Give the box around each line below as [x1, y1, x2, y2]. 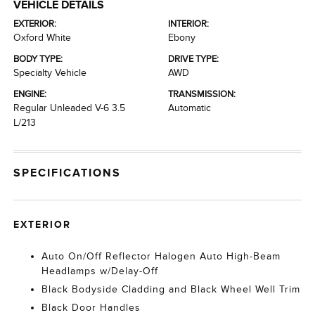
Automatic [168, 103, 211, 113]
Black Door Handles [41, 302, 141, 313]
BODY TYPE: [13, 53, 63, 64]
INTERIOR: [168, 18, 209, 29]
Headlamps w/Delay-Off [41, 266, 159, 276]
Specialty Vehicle [13, 67, 87, 78]
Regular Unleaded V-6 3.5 [13, 103, 126, 113]
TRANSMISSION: [168, 89, 236, 99]
